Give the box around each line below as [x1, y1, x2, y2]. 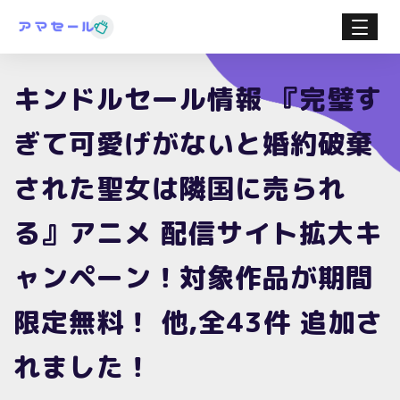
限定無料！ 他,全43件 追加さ [13, 303, 383, 341]
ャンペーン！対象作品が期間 [13, 258, 373, 296]
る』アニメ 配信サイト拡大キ [13, 213, 382, 252]
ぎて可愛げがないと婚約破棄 [13, 124, 373, 162]
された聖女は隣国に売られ [13, 169, 346, 207]
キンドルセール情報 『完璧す [13, 79, 382, 118]
